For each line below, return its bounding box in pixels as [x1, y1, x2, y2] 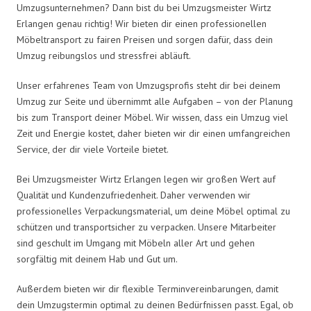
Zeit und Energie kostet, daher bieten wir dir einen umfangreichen [17, 126, 290, 140]
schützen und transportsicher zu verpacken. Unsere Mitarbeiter [17, 220, 276, 233]
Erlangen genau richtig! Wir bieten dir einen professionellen [17, 17, 267, 30]
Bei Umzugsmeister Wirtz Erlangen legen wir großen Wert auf [17, 172, 276, 185]
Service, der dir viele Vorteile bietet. [17, 142, 169, 155]
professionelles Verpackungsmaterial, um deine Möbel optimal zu [17, 204, 290, 217]
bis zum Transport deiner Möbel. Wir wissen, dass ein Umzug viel [17, 110, 288, 124]
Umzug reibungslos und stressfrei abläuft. [17, 49, 191, 62]
